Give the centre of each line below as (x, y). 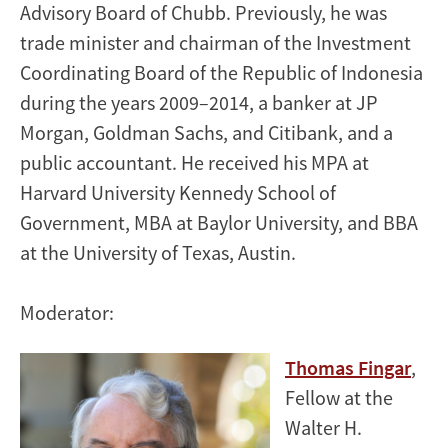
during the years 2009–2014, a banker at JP (199, 102)
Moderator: (67, 312)
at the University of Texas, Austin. (158, 252)
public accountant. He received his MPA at (194, 162)
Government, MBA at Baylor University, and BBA (219, 222)
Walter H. (323, 427)
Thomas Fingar (348, 367)
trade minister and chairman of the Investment (215, 42)
